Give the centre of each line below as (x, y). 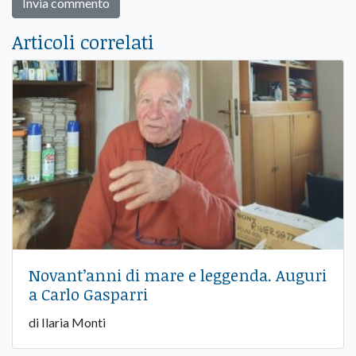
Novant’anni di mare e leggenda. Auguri (178, 275)
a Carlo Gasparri (88, 294)
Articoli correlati (83, 42)
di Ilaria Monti (67, 322)
